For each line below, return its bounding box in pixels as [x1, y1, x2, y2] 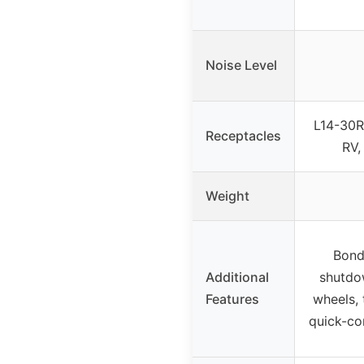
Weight [206, 188, 249, 205]
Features [206, 291, 259, 308]
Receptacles [206, 128, 281, 145]
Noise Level [206, 57, 277, 74]
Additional [206, 269, 269, 286]
